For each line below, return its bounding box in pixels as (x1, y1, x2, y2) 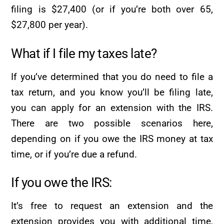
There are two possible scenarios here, (11, 117, 213, 129)
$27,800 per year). (11, 19, 88, 31)
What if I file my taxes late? (11, 45, 157, 61)
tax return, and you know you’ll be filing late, (11, 86, 213, 98)
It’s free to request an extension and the (11, 200, 213, 212)
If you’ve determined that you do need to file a (11, 70, 213, 82)
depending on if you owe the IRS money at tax (11, 132, 213, 144)
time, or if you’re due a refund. (11, 148, 137, 160)
